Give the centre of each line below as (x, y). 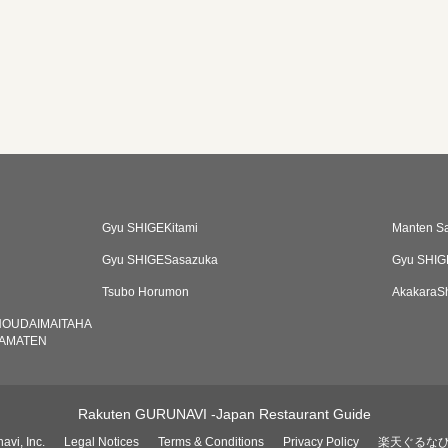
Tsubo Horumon (145, 292)
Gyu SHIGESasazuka (160, 260)
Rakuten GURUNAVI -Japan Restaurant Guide (224, 414)
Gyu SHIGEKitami (150, 228)
